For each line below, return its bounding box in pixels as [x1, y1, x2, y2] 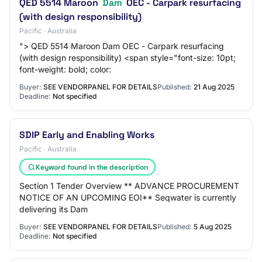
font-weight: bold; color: [19, 64, 111, 74]
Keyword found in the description [35, 162, 148, 172]
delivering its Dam [19, 204, 88, 214]
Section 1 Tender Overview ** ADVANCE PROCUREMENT [19, 181, 239, 191]
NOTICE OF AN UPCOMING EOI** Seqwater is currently [19, 192, 236, 202]
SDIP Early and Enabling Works [19, 129, 154, 141]
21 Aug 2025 [194, 82, 235, 91]
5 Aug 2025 [194, 222, 232, 231]
